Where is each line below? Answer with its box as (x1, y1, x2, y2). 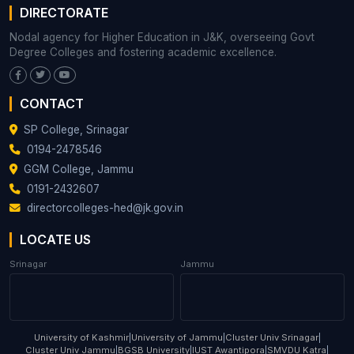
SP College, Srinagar (24, 123, 129, 137)
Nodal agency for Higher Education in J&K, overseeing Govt (9, 31, 314, 44)
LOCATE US (20, 232, 91, 248)
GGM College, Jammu (24, 162, 134, 175)
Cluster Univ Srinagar (224, 332, 318, 343)
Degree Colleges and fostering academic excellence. (9, 46, 277, 59)
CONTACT (20, 96, 84, 112)
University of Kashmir (33, 332, 129, 343)
